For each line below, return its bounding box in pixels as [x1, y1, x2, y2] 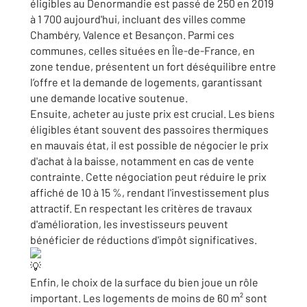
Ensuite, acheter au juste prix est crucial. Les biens [30, 107, 275, 120]
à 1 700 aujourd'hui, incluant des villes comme [30, 12, 246, 25]
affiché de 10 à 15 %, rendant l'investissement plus [30, 186, 269, 199]
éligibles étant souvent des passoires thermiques [30, 123, 269, 136]
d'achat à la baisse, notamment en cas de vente [30, 154, 254, 167]
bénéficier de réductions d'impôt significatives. [30, 233, 257, 246]
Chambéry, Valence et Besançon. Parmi [30, 28, 217, 41]
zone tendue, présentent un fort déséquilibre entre [30, 60, 276, 73]
